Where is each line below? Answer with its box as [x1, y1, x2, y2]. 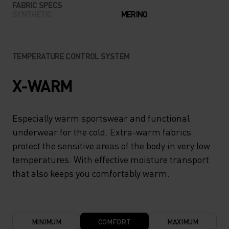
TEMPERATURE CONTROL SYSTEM [12, 50, 130, 61]
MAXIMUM [167, 216, 198, 226]
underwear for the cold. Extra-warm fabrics [12, 125, 191, 138]
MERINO [121, 8, 148, 19]
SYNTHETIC [12, 8, 52, 19]
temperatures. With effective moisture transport [12, 153, 209, 165]
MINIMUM [31, 216, 61, 226]
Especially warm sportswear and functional [12, 111, 190, 124]
